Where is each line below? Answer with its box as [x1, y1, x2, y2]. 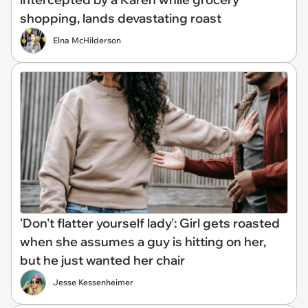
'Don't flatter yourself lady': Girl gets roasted [20, 215, 280, 231]
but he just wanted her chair [20, 252, 185, 268]
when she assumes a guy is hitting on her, [20, 234, 266, 250]
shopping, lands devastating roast [20, 10, 221, 27]
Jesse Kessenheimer [53, 277, 133, 287]
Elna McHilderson [53, 35, 121, 46]
